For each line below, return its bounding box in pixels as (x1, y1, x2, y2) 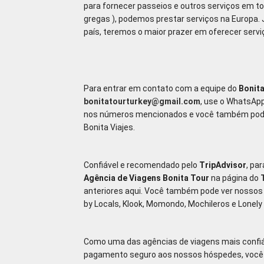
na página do (209, 173, 260, 183)
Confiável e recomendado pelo (84, 160, 199, 170)
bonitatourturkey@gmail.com (84, 97, 200, 106)
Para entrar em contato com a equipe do (84, 84, 239, 93)
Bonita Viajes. (84, 123, 135, 132)
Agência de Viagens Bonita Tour (84, 173, 209, 183)
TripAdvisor (199, 160, 246, 170)
